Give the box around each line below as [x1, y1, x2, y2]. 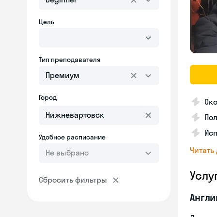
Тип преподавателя [39, 55, 101, 64]
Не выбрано [46, 148, 89, 157]
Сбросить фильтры [39, 175, 107, 185]
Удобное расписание [39, 133, 106, 141]
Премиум [46, 70, 79, 80]
